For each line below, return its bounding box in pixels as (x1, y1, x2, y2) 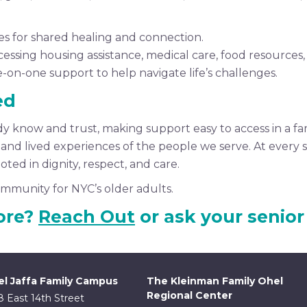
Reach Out (38, 206, 135, 227)
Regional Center (146, 289, 232, 302)
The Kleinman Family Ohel (146, 275, 283, 287)
